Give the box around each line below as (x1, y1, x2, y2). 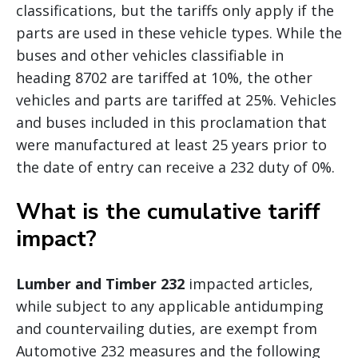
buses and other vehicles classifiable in (16, 45, 284, 65)
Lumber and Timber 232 (16, 273, 185, 293)
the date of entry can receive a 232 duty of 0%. (16, 157, 335, 177)
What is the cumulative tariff (16, 196, 320, 227)
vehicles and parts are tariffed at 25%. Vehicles (16, 89, 336, 109)
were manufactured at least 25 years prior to (16, 134, 327, 154)
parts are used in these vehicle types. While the (16, 22, 342, 42)
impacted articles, (185, 273, 313, 293)
